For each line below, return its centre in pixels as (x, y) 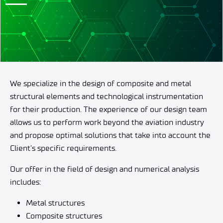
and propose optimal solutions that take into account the (110, 135)
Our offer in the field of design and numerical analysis (105, 169)
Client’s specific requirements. (63, 148)
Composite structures (64, 216)
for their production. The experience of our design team (109, 109)
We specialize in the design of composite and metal (101, 83)
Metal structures (55, 203)
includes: (25, 182)
